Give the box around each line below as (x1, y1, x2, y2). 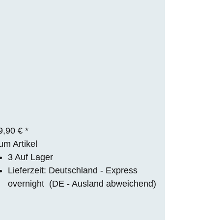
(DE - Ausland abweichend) (49, 178, 156, 189)
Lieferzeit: (8, 165, 49, 175)
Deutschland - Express (49, 165, 137, 175)
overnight (8, 178, 49, 189)
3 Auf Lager (8, 152, 53, 162)
